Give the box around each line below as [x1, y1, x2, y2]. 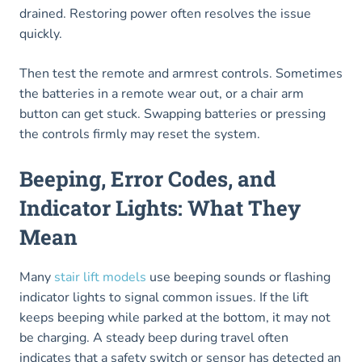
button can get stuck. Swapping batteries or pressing [19, 105, 326, 124]
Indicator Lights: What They [19, 194, 301, 222]
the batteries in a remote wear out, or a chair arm [19, 85, 304, 103]
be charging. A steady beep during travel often [19, 329, 288, 347]
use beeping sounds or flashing [146, 268, 330, 287]
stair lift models [54, 268, 146, 287]
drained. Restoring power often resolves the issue [19, 5, 311, 23]
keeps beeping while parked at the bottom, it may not [19, 309, 330, 327]
